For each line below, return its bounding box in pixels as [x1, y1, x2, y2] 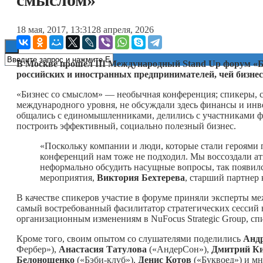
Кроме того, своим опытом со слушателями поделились [16, 233, 243, 244]
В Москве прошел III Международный [16, 58, 180, 69]
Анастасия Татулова [59, 244, 147, 254]
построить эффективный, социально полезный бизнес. [16, 120, 236, 131]
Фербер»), [16, 244, 59, 254]
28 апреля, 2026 [92, 24, 154, 35]
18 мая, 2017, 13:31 [16, 24, 92, 35]
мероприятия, [40, 172, 97, 183]
